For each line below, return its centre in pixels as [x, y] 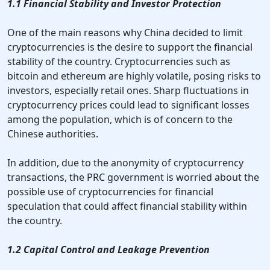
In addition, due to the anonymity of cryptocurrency [125, 163]
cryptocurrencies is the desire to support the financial [130, 47]
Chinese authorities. [53, 134]
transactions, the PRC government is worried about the [133, 177]
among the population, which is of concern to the [120, 120]
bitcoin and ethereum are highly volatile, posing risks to [134, 76]
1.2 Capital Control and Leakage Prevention [108, 250]
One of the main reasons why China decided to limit [125, 33]
